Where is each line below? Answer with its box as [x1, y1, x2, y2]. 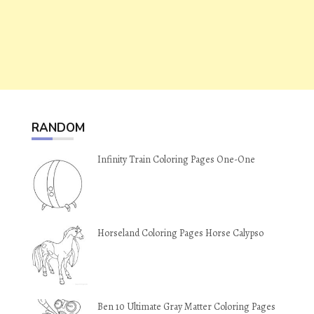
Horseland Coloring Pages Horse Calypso [97, 226, 264, 240]
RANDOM [32, 120, 85, 136]
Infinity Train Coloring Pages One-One [97, 153, 255, 166]
